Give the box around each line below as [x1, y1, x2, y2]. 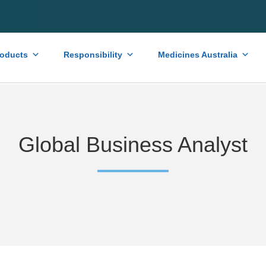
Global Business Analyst [18, 132, 248, 157]
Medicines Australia [158, 49, 237, 59]
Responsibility [64, 49, 122, 59]
